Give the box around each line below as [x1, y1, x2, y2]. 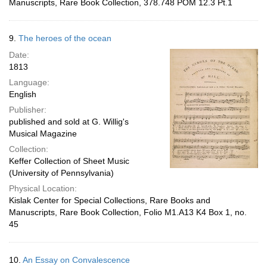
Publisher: [9, 105, 46, 114]
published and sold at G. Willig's [9, 117, 129, 126]
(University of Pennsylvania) [9, 168, 114, 178]
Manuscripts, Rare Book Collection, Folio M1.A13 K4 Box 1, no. [9, 207, 247, 217]
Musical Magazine [9, 129, 77, 138]
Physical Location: [9, 184, 77, 193]
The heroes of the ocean [18, 33, 111, 43]
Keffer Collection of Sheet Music [9, 156, 129, 166]
